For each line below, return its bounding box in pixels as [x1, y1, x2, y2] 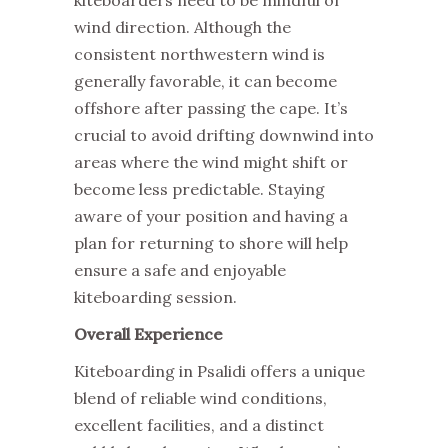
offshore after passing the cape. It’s [74, 98, 348, 118]
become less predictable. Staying [74, 179, 325, 199]
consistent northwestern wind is [74, 44, 325, 64]
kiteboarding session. [74, 287, 237, 307]
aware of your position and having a [74, 206, 348, 226]
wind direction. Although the [74, 17, 291, 37]
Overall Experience [74, 324, 223, 344]
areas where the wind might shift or [74, 152, 348, 172]
